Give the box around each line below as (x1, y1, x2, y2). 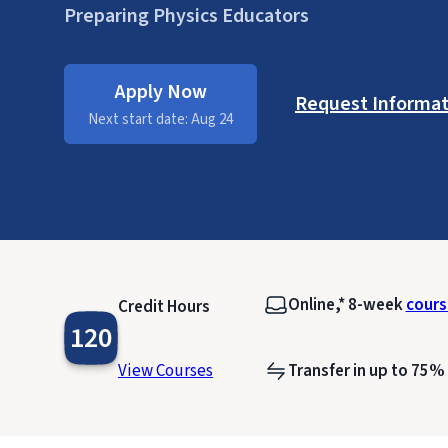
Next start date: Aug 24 (88, 109, 233, 130)
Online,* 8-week (287, 293, 406, 317)
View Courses (118, 359, 213, 383)
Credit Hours (118, 295, 210, 319)
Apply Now (114, 78, 207, 106)
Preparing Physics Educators (64, 2, 309, 30)
